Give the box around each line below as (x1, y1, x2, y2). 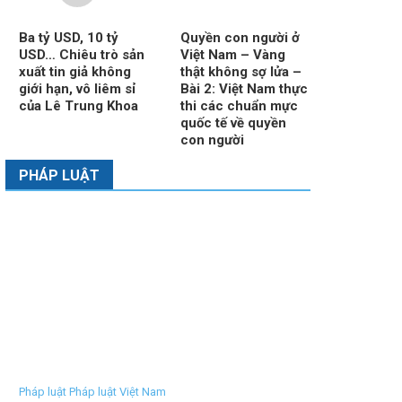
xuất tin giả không (18, 64, 131, 81)
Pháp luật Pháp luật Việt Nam (18, 385, 166, 399)
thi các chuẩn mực (179, 98, 298, 115)
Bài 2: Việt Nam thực (179, 81, 308, 98)
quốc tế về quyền (179, 115, 286, 132)
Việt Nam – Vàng (179, 47, 285, 64)
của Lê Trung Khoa (18, 98, 138, 115)
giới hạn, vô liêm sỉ (18, 81, 135, 98)
